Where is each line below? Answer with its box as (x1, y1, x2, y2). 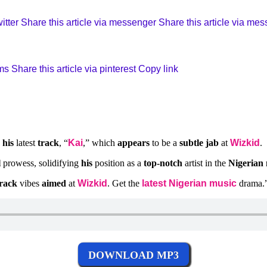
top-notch (144, 158, 182, 169)
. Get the (107, 178, 142, 189)
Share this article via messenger (21, 17, 156, 27)
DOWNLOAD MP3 (88, 249, 179, 262)
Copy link (138, 64, 178, 74)
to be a (150, 138, 179, 148)
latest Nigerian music (142, 178, 237, 189)
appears (117, 138, 150, 148)
